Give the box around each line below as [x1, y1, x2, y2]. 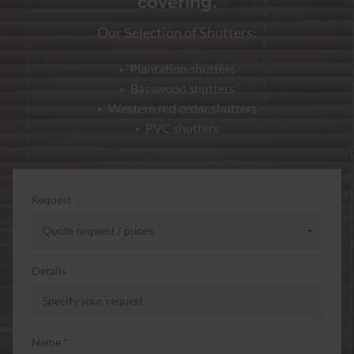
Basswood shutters [130, 80, 235, 96]
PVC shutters [145, 119, 220, 135]
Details [32, 263, 66, 277]
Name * [32, 334, 68, 348]
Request [32, 192, 71, 206]
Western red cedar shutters [107, 100, 257, 115]
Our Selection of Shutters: [97, 24, 257, 41]
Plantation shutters [129, 60, 235, 76]
